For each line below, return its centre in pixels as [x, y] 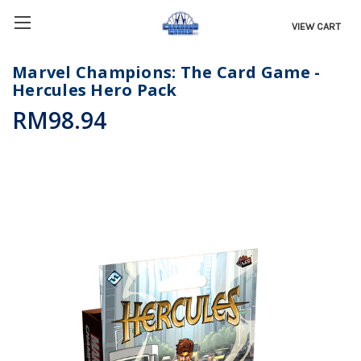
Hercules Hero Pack [95, 90]
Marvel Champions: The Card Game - [166, 73]
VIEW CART [317, 26]
